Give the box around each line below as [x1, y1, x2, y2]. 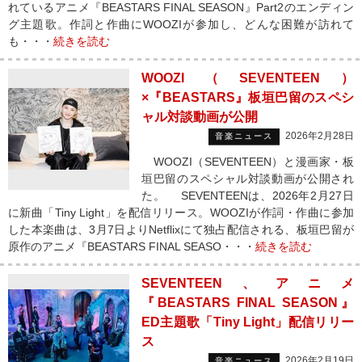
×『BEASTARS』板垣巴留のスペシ [141, 90, 354, 104]
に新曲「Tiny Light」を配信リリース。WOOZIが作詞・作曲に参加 [8, 206, 354, 219]
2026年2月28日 [285, 130, 354, 141]
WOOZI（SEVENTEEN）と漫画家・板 [141, 155, 354, 168]
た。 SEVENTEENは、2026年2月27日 [141, 189, 354, 202]
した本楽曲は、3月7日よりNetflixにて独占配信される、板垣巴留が [8, 223, 354, 236]
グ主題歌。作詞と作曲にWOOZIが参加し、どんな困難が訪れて [8, 18, 354, 31]
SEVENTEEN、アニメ [141, 276, 354, 290]
